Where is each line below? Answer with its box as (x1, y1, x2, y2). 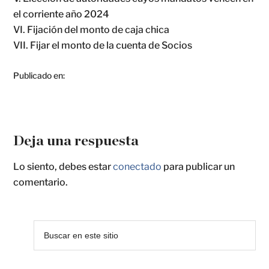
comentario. (13, 177, 68, 189)
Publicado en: (13, 70, 65, 81)
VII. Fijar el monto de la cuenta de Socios (13, 40, 193, 52)
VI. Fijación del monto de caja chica (13, 24, 170, 36)
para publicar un (162, 161, 235, 173)
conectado (113, 161, 162, 173)
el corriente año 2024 (13, 8, 110, 20)
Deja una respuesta (13, 134, 139, 149)
